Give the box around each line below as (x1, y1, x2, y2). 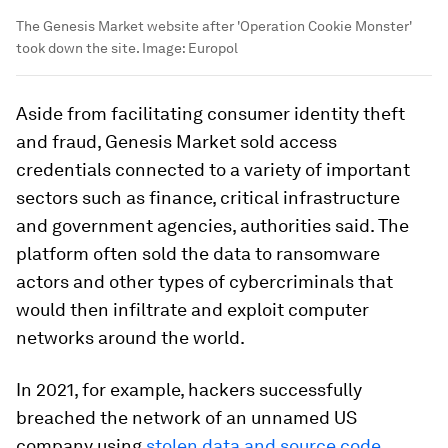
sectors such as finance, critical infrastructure (16, 186, 400, 208)
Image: (139, 39, 188, 56)
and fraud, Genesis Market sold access (16, 130, 337, 152)
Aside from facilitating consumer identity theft (16, 102, 405, 124)
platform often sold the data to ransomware (16, 242, 380, 264)
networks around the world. (16, 326, 245, 348)
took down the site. (16, 39, 139, 56)
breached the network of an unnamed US (16, 406, 357, 428)
